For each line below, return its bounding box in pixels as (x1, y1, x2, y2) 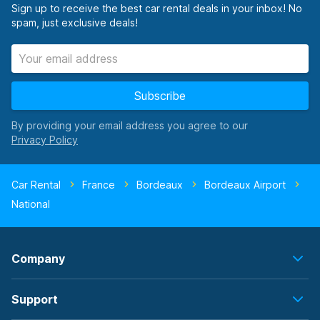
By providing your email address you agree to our (11, 119, 248, 131)
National (11, 198, 50, 210)
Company (11, 251, 65, 266)
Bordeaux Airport (204, 179, 286, 191)
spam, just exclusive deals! (11, 16, 138, 29)
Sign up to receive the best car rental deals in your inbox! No (11, 2, 302, 14)
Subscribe (134, 89, 186, 103)
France (82, 179, 115, 191)
